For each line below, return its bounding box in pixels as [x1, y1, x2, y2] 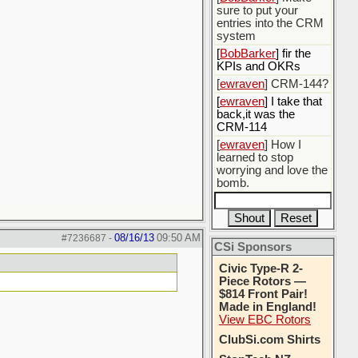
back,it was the [217, 108, 295, 121]
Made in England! [219, 300, 316, 313]
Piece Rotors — [219, 275, 306, 288]
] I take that [265, 95, 322, 108]
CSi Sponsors [214, 241, 292, 253]
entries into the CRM [217, 17, 324, 30]
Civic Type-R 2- [219, 262, 303, 275]
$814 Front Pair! [219, 288, 308, 300]
